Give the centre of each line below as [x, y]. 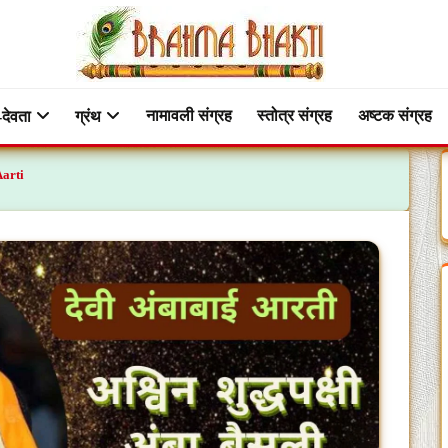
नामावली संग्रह [188, 115]
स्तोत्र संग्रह [295, 115]
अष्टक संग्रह [394, 115]
